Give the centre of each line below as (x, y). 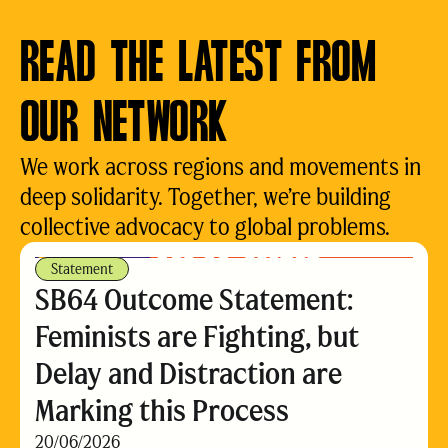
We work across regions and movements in (220, 166)
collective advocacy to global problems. (205, 226)
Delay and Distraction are (188, 373)
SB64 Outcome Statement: (194, 299)
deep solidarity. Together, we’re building (205, 196)
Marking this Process (162, 410)
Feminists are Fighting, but (197, 336)
